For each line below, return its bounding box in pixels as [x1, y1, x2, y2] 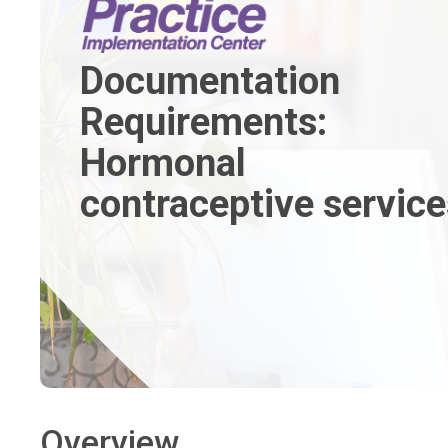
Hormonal [80, 141, 246, 185]
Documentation [80, 59, 340, 103]
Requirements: [80, 100, 327, 144]
